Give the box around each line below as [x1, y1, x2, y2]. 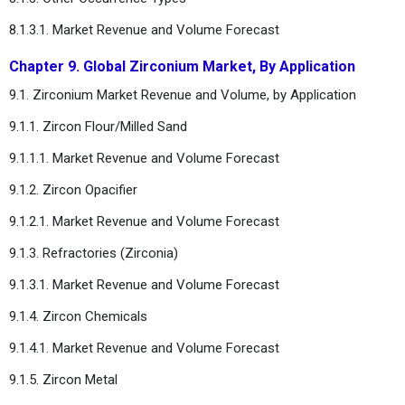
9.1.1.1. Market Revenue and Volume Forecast [9, 149, 279, 166]
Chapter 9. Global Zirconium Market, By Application [9, 57, 355, 75]
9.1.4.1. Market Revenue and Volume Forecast [9, 339, 279, 356]
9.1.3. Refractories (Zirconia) [9, 244, 178, 261]
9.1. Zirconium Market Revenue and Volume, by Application [9, 86, 356, 103]
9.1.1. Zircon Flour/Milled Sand [9, 118, 187, 135]
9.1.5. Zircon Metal [9, 371, 118, 388]
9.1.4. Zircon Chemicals [9, 307, 147, 325]
